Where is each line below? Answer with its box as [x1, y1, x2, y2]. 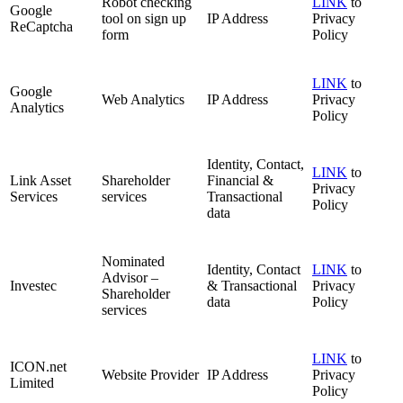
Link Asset [10, 173, 71, 189]
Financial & [207, 173, 273, 189]
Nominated [102, 254, 165, 270]
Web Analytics [102, 92, 184, 108]
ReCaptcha [10, 19, 73, 35]
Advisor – [102, 270, 158, 286]
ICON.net [10, 359, 67, 375]
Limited [10, 375, 54, 391]
